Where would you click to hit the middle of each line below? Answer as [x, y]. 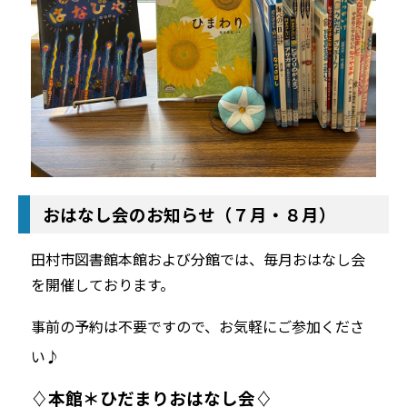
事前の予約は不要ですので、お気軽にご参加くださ [198, 327]
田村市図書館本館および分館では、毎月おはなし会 [198, 259]
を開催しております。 [103, 285]
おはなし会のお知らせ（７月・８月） [189, 214]
